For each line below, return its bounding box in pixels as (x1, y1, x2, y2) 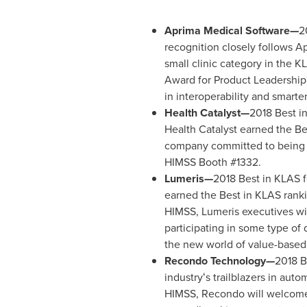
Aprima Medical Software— (164, 23, 299, 38)
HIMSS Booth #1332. (164, 154, 264, 170)
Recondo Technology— (164, 253, 275, 269)
